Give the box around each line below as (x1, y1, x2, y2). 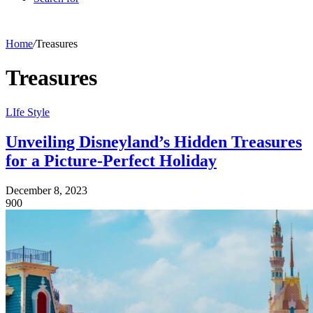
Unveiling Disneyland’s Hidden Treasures (6, 132, 302, 151)
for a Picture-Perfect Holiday (6, 151, 217, 170)
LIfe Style (6, 105, 50, 118)
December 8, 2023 (6, 184, 87, 196)
